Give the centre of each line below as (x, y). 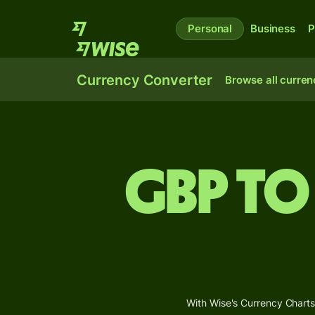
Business (273, 28)
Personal (210, 28)
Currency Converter (145, 80)
